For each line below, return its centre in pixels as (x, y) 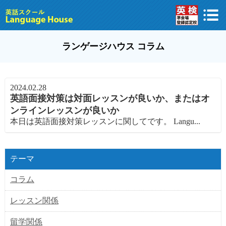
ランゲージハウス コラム (113, 46)
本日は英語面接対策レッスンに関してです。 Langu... (105, 121)
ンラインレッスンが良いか (64, 110)
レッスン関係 (34, 201)
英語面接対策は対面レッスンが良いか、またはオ (110, 98)
